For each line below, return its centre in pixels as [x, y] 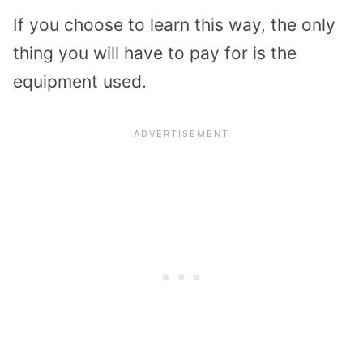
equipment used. [80, 81]
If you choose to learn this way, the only [174, 24]
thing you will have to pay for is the [155, 53]
